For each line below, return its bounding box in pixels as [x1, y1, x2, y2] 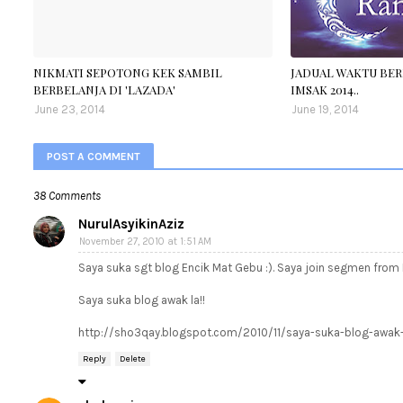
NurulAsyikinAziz [78, 216, 184, 232]
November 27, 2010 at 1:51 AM [79, 236, 211, 247]
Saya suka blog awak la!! [78, 293, 205, 307]
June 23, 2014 [34, 103, 105, 116]
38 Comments [33, 189, 101, 202]
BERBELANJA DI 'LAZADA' [33, 82, 175, 97]
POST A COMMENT [47, 150, 140, 163]
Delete [120, 354, 146, 364]
